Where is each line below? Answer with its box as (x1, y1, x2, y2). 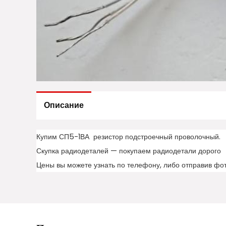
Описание (44, 99, 84, 111)
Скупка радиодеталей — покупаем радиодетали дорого (36, 146, 221, 156)
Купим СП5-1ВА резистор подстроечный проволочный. (36, 132, 220, 142)
